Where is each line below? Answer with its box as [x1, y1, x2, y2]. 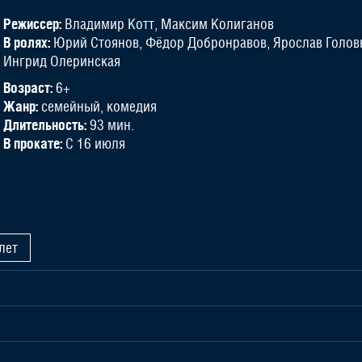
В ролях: [3, 34, 50, 51]
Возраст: [3, 79, 53, 96]
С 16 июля [62, 135, 125, 152]
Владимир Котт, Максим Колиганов [61, 15, 274, 32]
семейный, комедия [38, 98, 157, 115]
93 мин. [86, 116, 134, 133]
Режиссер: [3, 15, 61, 32]
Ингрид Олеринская [3, 53, 120, 69]
